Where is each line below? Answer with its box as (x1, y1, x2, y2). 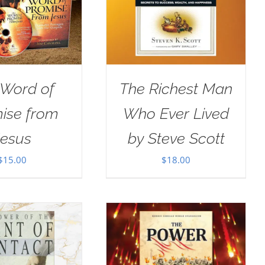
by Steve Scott (127, 129, 225, 147)
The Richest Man (119, 79, 233, 98)
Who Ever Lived (123, 104, 230, 122)
